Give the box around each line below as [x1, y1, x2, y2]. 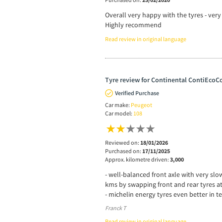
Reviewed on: [105, 139, 140, 147]
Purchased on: [105, 147, 142, 155]
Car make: [105, 101, 131, 109]
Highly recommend [105, 20, 162, 30]
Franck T [105, 204, 126, 212]
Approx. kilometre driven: [105, 156, 170, 164]
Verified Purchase [115, 89, 159, 97]
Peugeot [131, 101, 152, 109]
